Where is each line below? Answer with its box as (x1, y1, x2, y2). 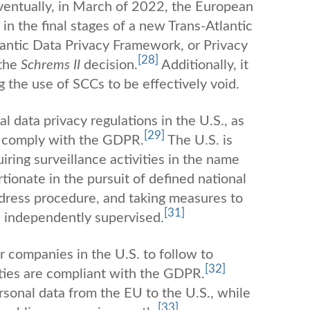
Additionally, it (158, 57, 248, 72)
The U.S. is (167, 133, 232, 147)
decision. (80, 57, 138, 72)
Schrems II (21, 57, 80, 72)
